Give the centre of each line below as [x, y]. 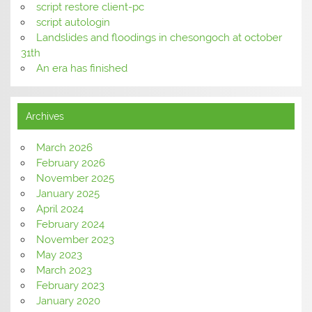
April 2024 [60, 209]
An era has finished [81, 68]
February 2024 [70, 224]
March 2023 [64, 270]
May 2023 [59, 255]
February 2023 [70, 285]
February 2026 [70, 163]
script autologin [73, 22]
